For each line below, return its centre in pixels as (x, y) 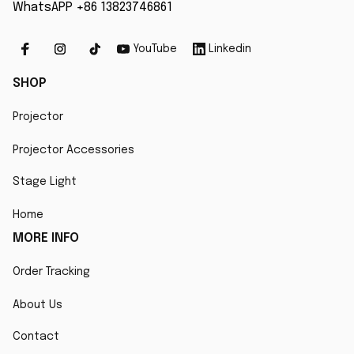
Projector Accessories (73, 150)
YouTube (155, 49)
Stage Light (45, 181)
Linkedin (230, 49)
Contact (36, 336)
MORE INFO (46, 238)
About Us (38, 305)
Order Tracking (51, 271)
